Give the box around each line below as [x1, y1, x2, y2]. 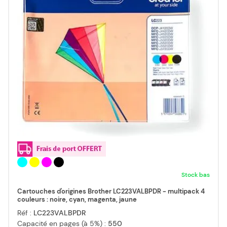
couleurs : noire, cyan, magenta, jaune [17, 195, 137, 204]
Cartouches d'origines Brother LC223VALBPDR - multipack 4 [17, 187, 205, 196]
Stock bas [181, 171, 210, 179]
